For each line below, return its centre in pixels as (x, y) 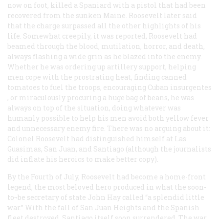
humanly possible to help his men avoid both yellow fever (108, 118)
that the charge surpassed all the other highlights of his (104, 25)
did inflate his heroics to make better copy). (83, 159)
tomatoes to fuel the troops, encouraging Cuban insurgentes (109, 87)
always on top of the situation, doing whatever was (94, 108)
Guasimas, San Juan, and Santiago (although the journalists (109, 149)
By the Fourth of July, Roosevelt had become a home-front (107, 176)
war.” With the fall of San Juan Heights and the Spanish (103, 207)
